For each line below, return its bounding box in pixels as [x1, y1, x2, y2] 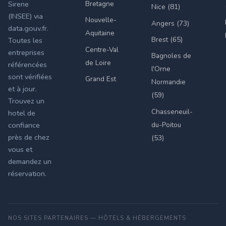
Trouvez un [8, 96, 44, 106]
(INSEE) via [8, 11, 43, 22]
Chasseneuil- [151, 106, 193, 117]
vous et [8, 144, 32, 155]
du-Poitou [151, 120, 181, 130]
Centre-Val [85, 44, 119, 54]
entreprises [8, 47, 44, 58]
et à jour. [8, 84, 37, 94]
